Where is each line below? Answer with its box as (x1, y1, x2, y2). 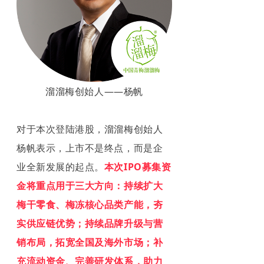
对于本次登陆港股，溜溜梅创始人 (16, 122, 163, 136)
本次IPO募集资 (104, 160, 171, 173)
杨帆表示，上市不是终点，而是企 (16, 141, 163, 154)
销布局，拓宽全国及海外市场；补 (16, 235, 163, 249)
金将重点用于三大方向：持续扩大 (16, 179, 163, 192)
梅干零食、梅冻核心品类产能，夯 (16, 197, 163, 211)
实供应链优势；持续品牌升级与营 (16, 216, 163, 230)
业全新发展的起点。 (16, 160, 104, 173)
